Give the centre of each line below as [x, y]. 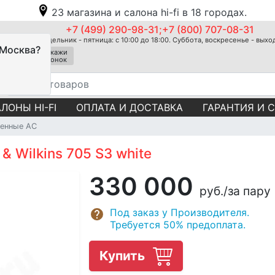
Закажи [55, 52]
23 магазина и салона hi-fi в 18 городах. [149, 12]
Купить [124, 255]
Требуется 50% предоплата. [178, 224]
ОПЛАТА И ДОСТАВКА [130, 107]
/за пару [247, 191]
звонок [55, 60]
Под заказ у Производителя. [180, 212]
